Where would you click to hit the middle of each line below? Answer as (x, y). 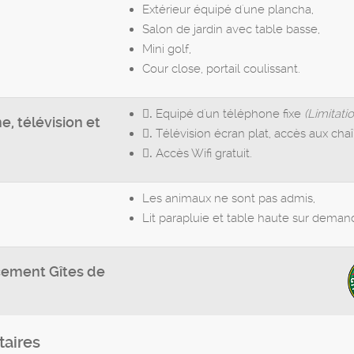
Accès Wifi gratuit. (202, 154)
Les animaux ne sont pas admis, (229, 199)
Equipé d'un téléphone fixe (228, 114)
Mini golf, (167, 49)
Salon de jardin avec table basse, (231, 30)
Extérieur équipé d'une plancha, (228, 10)
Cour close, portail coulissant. (221, 69)
